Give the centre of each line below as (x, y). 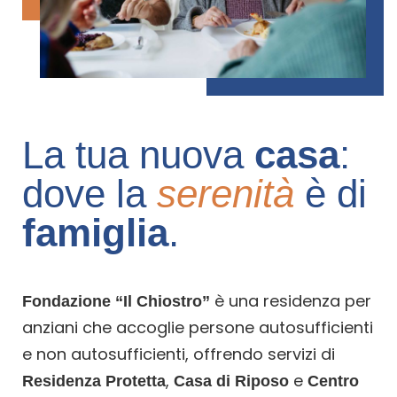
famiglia (95, 232)
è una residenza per (291, 300)
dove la (90, 193)
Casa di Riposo (231, 381)
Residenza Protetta (94, 381)
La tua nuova (138, 154)
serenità (226, 193)
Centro (333, 381)
